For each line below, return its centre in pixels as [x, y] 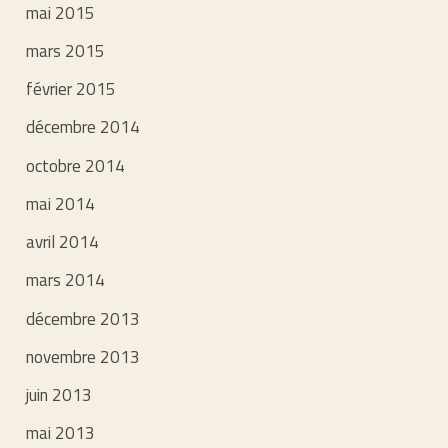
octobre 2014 [76, 165]
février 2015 [71, 89]
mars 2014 [66, 280]
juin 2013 [59, 395]
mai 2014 [61, 203]
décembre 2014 [83, 127]
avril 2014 [63, 242]
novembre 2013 [83, 356]
